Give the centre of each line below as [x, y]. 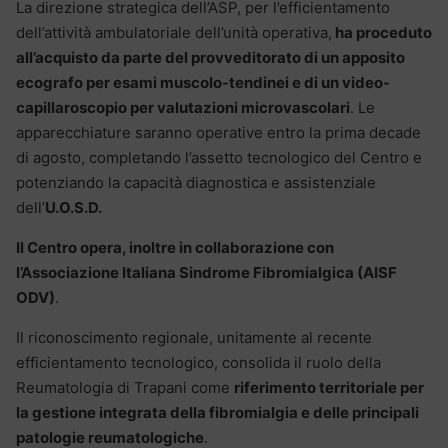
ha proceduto [382, 33]
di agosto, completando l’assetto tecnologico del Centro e [219, 158]
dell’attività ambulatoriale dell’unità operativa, [174, 33]
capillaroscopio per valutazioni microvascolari [183, 108]
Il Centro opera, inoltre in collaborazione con [175, 248]
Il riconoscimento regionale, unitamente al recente [194, 338]
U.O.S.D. [73, 208]
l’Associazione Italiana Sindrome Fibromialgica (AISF [206, 273]
